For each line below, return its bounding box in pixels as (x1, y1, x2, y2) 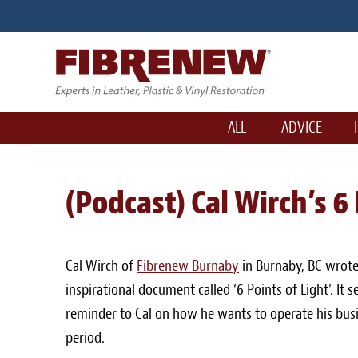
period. (66, 328, 105, 348)
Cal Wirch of (66, 256, 137, 276)
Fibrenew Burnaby (137, 256, 239, 276)
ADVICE (280, 117, 322, 137)
